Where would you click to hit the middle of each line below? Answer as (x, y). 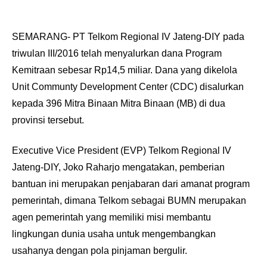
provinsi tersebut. (48, 120)
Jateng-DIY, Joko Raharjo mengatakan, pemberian (118, 167)
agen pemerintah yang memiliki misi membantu (111, 217)
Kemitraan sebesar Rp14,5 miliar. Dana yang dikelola (125, 70)
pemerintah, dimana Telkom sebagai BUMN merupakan (129, 201)
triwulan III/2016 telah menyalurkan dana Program (117, 53)
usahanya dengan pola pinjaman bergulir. (100, 251)
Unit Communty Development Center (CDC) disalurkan (128, 87)
